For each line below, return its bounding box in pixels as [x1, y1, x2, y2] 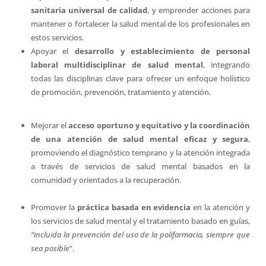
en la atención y [193, 201, 251, 213]
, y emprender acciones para [147, 4, 251, 15]
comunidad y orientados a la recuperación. [30, 174, 181, 185]
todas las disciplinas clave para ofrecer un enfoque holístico [30, 72, 251, 84]
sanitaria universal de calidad [30, 4, 148, 15]
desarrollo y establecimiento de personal [74, 45, 251, 56]
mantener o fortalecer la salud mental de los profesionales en [30, 18, 251, 29]
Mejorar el [30, 119, 69, 131]
